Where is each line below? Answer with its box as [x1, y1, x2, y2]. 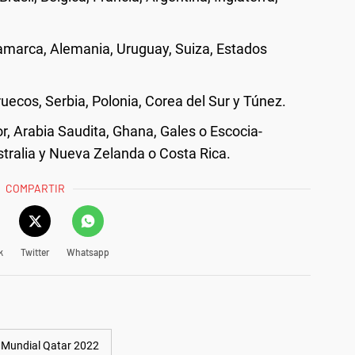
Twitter [20, 246, 49, 258]
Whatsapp [66, 246, 109, 258]
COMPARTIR [6, 181, 66, 195]
